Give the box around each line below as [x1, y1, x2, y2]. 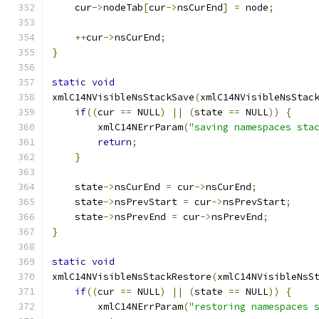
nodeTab [103, 1, 143, 14]
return [98, 136, 132, 148]
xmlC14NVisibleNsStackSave [52, 91, 194, 103]
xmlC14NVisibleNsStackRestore [52, 271, 211, 283]
